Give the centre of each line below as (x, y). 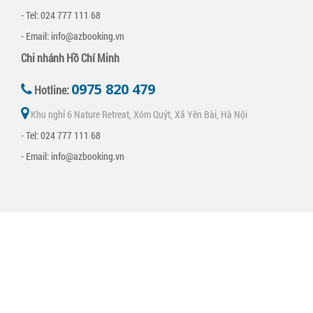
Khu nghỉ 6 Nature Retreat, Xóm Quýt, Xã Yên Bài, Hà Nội (138, 115)
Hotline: (52, 90)
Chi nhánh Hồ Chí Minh (70, 58)
